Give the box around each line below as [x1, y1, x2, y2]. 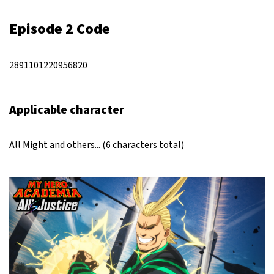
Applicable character [9, 102, 124, 119]
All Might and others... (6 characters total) [9, 138, 184, 152]
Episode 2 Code [9, 18, 110, 40]
